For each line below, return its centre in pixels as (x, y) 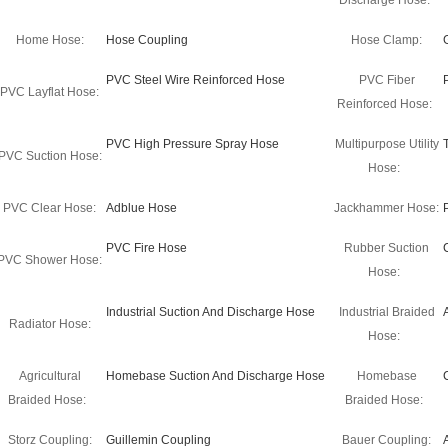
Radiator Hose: (49, 324)
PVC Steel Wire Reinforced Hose (195, 80)
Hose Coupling (147, 40)
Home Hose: (49, 40)
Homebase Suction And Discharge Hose (215, 376)
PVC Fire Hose (146, 248)
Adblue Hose (141, 208)
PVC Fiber (386, 80)
